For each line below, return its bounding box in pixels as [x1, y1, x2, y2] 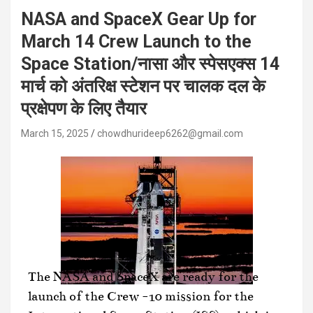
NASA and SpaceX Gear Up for [21, 9, 256, 30]
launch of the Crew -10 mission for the [28, 288, 254, 304]
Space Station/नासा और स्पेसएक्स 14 [21, 54, 279, 75]
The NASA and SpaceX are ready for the [28, 268, 259, 284]
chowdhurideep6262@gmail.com [97, 128, 243, 140]
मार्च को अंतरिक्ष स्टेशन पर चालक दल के [21, 76, 265, 97]
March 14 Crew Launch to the [21, 31, 252, 52]
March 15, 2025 [21, 128, 89, 140]
